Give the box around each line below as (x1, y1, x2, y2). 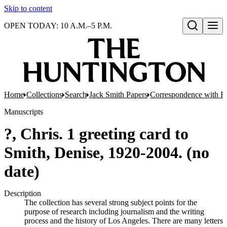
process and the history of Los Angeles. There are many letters (24, 216, 223, 225)
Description (4, 189, 41, 198)
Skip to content (4, 4, 52, 13)
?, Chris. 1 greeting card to (4, 125, 188, 143)
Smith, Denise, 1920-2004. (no (4, 143, 209, 162)
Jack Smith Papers (89, 90, 147, 99)
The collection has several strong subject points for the (24, 198, 197, 207)
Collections (26, 90, 62, 99)
